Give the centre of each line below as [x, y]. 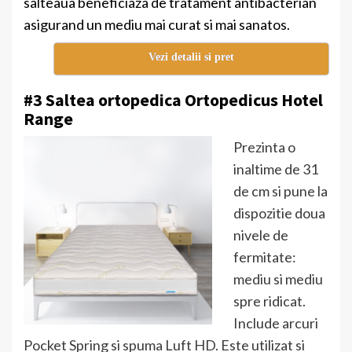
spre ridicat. [269, 301]
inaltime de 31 [276, 169]
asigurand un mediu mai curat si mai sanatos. [157, 25]
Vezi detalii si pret [191, 57]
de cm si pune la [280, 191]
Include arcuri [276, 323]
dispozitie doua [279, 213]
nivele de [261, 235]
